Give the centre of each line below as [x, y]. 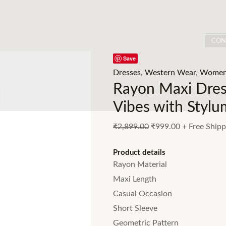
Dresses [127, 73]
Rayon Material [140, 164]
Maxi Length [135, 179]
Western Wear [170, 73]
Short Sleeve [135, 208]
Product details [139, 153]
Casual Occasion [143, 194]
